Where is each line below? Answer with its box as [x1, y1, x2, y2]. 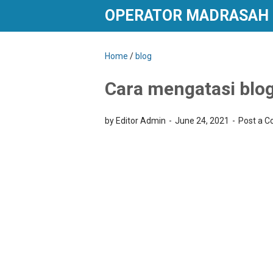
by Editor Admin [105, 116, 168, 126]
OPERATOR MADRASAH [105, 7, 269, 24]
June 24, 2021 [175, 116, 231, 126]
